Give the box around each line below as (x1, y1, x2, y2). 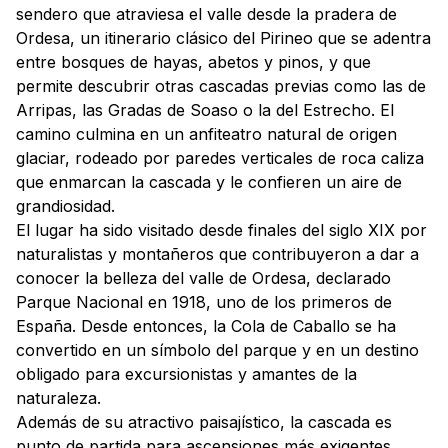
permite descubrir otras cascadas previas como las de (16, 76, 426, 96)
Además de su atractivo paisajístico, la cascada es (16, 412, 392, 432)
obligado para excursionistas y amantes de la (16, 364, 357, 384)
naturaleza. (16, 388, 101, 408)
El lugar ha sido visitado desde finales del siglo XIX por (16, 220, 427, 240)
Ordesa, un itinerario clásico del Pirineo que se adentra (16, 28, 431, 48)
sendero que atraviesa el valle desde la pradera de (16, 4, 397, 24)
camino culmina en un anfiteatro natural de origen (16, 124, 397, 144)
